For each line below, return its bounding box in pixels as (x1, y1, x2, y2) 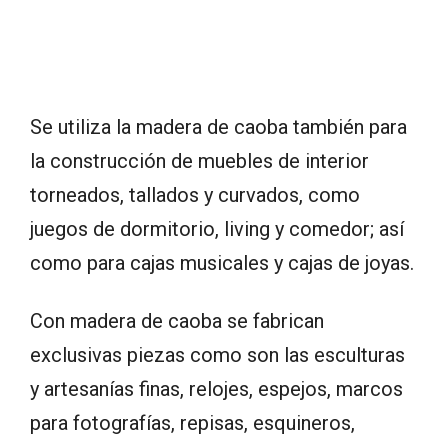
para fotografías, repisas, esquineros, (30, 410, 355, 435)
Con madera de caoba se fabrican (30, 308, 324, 333)
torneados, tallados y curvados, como (30, 182, 360, 207)
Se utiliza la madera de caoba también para (30, 114, 407, 139)
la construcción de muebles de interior (30, 148, 369, 173)
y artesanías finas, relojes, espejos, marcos (30, 376, 403, 401)
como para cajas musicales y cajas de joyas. (30, 250, 414, 275)
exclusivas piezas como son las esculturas (30, 342, 405, 367)
